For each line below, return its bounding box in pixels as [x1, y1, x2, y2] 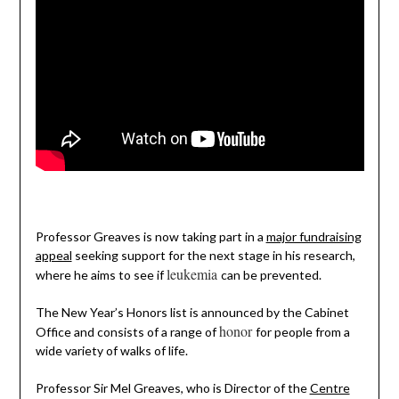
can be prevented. [220, 266, 322, 282]
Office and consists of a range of [35, 323, 219, 339]
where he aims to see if [35, 266, 167, 282]
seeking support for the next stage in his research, [71, 247, 355, 263]
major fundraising [265, 228, 362, 244]
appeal [35, 247, 72, 263]
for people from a [255, 323, 350, 339]
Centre [309, 379, 350, 395]
